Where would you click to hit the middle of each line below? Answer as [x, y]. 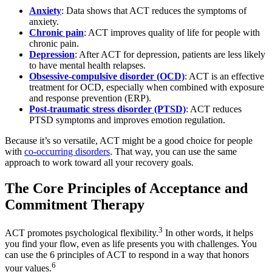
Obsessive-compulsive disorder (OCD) [107, 76]
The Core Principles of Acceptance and [126, 188]
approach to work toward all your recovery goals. [99, 162]
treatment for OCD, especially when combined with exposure [147, 87]
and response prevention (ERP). [90, 98]
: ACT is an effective [224, 76]
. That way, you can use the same [173, 151]
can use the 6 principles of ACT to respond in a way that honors [127, 255]
